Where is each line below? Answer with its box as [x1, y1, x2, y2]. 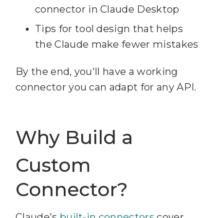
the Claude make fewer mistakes [35, 38, 199, 50]
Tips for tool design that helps [35, 22, 183, 35]
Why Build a [16, 125, 133, 149]
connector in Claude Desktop [35, 3, 180, 15]
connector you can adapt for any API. [16, 81, 197, 93]
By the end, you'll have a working [16, 65, 178, 77]
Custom [16, 153, 91, 177]
